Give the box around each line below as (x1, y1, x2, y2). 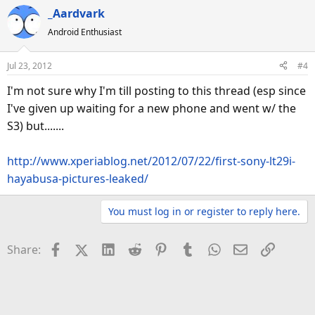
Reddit (141, 240, 176, 256)
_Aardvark (48, 5, 105, 21)
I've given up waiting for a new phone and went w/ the (7, 100, 296, 116)
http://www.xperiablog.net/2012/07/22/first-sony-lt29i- (7, 153, 295, 169)
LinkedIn (114, 240, 160, 256)
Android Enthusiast (48, 25, 122, 38)
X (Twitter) (88, 240, 143, 256)
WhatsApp (220, 240, 276, 256)
